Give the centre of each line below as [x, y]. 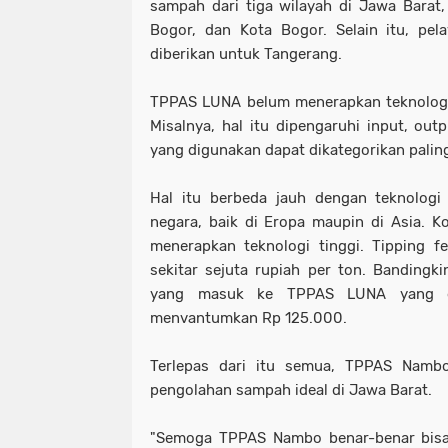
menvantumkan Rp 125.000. [248, 318]
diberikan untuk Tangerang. [246, 54]
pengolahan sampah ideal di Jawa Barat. [291, 390]
